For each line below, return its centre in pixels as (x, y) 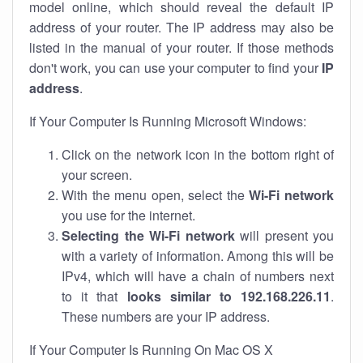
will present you (284, 235)
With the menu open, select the (156, 195)
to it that (94, 296)
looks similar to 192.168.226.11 (228, 296)
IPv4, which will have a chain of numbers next (198, 276)
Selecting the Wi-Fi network (148, 235)
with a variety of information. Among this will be (198, 256)
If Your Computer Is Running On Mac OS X (151, 350)
